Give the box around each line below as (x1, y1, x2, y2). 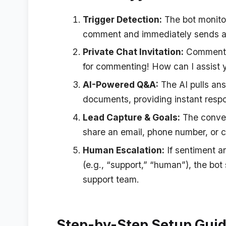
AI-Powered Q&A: (82, 79, 158, 90)
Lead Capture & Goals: (82, 112, 180, 123)
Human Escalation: (82, 145, 164, 156)
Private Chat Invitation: (82, 46, 184, 58)
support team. (82, 174, 139, 185)
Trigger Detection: (82, 14, 162, 25)
